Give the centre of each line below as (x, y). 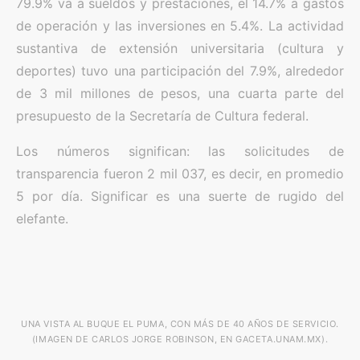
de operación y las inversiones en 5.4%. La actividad (180, 26)
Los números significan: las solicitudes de (180, 151)
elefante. (42, 219)
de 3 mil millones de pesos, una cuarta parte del (180, 93)
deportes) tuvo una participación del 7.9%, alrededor (180, 71)
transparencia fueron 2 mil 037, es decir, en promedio (180, 174)
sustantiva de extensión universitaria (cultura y (180, 48)
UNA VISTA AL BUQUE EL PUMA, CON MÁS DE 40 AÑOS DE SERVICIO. (180, 324)
